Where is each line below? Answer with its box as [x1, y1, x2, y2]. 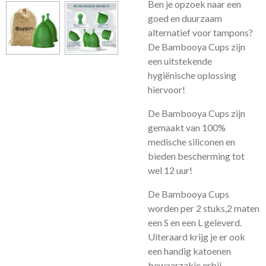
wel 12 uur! [148, 164, 192, 176]
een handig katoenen [148, 245, 231, 256]
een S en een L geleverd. [148, 217, 242, 228]
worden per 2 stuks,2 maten [148, 202, 259, 214]
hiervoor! [148, 84, 185, 95]
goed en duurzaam [148, 12, 222, 24]
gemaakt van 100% [148, 122, 226, 133]
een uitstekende [148, 55, 212, 66]
